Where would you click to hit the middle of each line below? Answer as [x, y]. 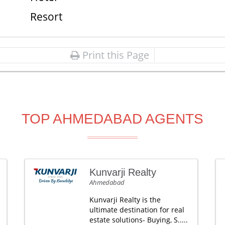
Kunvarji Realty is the [125, 200]
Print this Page [115, 55]
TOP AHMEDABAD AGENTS [113, 119]
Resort [46, 17]
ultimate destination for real [137, 210]
